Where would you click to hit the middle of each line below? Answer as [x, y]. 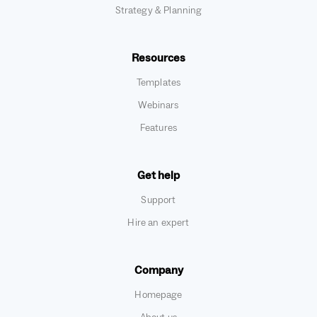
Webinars [158, 106]
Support [158, 201]
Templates [158, 83]
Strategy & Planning [158, 11]
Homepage [158, 295]
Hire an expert [158, 223]
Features [158, 128]
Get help [158, 176]
